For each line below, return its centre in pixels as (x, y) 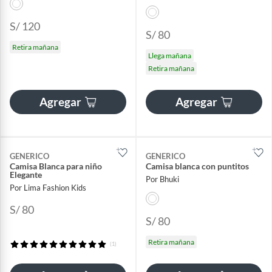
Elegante (26, 174)
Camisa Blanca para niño (56, 166)
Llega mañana (170, 55)
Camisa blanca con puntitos (197, 166)
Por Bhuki (162, 179)
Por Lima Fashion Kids (48, 188)
